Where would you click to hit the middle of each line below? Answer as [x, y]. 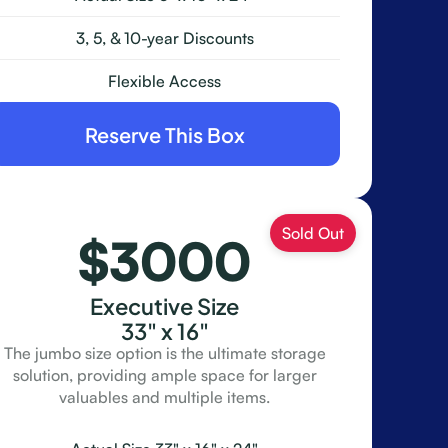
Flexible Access [165, 81]
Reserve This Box [164, 133]
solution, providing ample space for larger [164, 375]
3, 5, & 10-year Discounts [164, 38]
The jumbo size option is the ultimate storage [164, 353]
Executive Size [165, 304]
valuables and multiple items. [165, 397]
